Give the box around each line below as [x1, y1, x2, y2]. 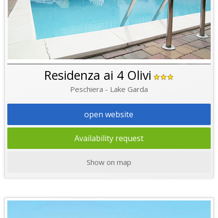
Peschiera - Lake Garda [70, 84, 148, 94]
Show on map [86, 157, 131, 167]
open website [84, 109, 134, 120]
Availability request [74, 133, 144, 144]
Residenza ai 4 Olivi [44, 67, 151, 84]
